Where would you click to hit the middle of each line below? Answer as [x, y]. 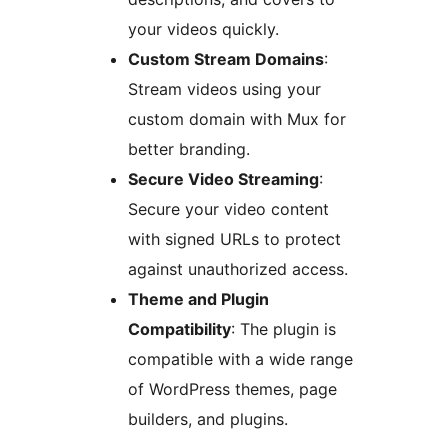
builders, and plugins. [208, 418]
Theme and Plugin [198, 298]
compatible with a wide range [240, 358]
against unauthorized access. [238, 268]
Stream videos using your [224, 88]
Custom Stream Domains [226, 58]
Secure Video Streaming [223, 178]
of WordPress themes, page [232, 388]
